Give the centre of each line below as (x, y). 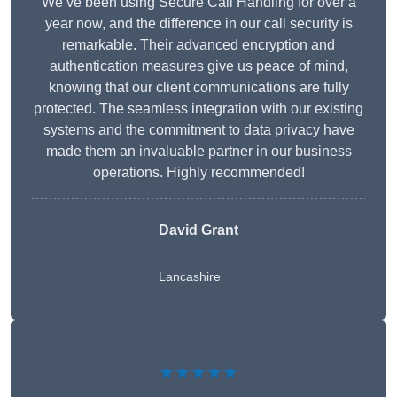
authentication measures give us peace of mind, (198, 66)
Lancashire (190, 277)
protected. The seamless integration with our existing (198, 109)
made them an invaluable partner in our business (198, 152)
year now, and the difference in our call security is (198, 24)
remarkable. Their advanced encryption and (198, 45)
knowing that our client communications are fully (198, 88)
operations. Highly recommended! (198, 173)
